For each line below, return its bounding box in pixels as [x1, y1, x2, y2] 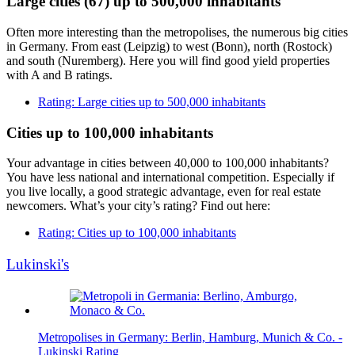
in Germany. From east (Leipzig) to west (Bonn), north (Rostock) [6, 40, 332, 53]
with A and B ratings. [6, 68, 113, 82]
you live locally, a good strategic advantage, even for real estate [6, 185, 321, 199]
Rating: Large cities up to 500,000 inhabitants [38, 95, 265, 109]
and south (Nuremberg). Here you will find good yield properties [6, 54, 330, 67]
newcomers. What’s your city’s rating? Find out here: [6, 199, 270, 213]
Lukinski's [6, 255, 69, 273]
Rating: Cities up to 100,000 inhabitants [38, 226, 236, 240]
